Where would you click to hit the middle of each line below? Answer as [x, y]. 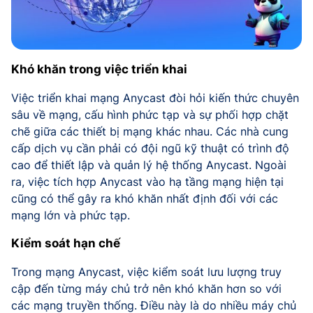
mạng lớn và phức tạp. [71, 215]
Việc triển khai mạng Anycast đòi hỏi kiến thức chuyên [155, 97]
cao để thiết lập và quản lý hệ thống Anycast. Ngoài [149, 165]
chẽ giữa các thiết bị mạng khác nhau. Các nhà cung [150, 131]
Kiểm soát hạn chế [66, 243]
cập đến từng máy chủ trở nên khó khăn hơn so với [146, 288]
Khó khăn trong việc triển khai [99, 69]
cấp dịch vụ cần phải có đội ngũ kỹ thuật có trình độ [150, 148]
